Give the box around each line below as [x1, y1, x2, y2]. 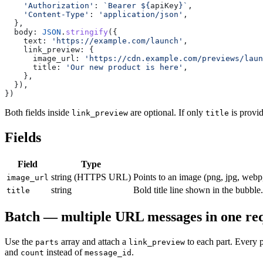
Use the [5, 236, 35, 247]
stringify [66, 28, 108, 37]
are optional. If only [128, 107, 205, 118]
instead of [44, 247, 85, 257]
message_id [85, 248, 131, 257]
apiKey [150, 1, 178, 11]
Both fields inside [5, 107, 72, 118]
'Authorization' [5, 1, 94, 11]
